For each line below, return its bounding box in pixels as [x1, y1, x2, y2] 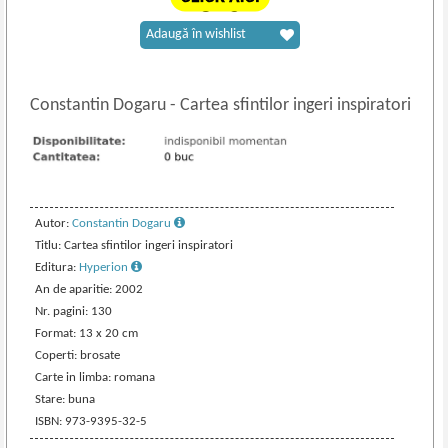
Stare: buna [35, 392, 96, 406]
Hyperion [79, 260, 132, 274]
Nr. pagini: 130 [35, 304, 113, 318]
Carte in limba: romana [35, 370, 156, 384]
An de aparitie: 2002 [35, 282, 144, 296]
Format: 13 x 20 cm [35, 326, 139, 340]
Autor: [35, 216, 73, 230]
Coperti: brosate [35, 348, 121, 362]
